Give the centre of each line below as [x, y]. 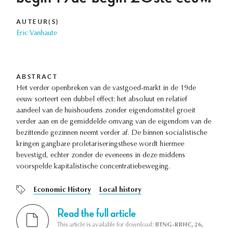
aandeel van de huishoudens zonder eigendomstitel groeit [106, 111]
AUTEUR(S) [38, 22]
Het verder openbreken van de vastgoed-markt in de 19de [106, 89]
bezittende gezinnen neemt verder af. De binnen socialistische [112, 134]
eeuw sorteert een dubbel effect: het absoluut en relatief [102, 100]
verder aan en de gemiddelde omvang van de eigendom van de [114, 122]
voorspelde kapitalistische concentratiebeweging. [93, 167]
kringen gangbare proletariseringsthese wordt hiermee [100, 145]
